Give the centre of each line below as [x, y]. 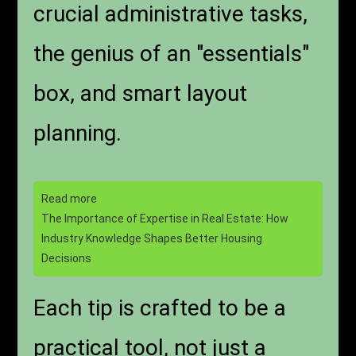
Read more [70, 199]
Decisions [67, 259]
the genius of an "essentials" [172, 54]
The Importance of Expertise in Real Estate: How [165, 219]
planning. [78, 133]
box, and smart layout [141, 94]
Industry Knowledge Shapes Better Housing [152, 239]
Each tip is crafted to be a [160, 308]
